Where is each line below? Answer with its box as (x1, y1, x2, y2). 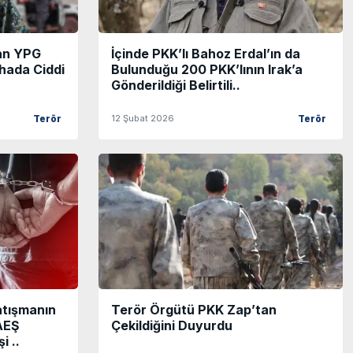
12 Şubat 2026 (111, 113, 174, 124)
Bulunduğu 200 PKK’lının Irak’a (111, 61, 303, 78)
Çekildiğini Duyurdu (111, 318, 232, 334)
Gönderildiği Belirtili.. (111, 77, 240, 94)
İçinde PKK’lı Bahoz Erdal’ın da (111, 46, 300, 62)
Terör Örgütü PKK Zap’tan (111, 302, 277, 318)
